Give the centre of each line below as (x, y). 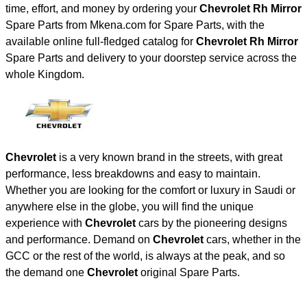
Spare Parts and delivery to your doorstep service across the (151, 58)
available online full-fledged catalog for (101, 42)
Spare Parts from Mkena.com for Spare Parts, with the (135, 25)
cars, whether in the (252, 239)
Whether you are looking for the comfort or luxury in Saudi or (150, 190)
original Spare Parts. (189, 272)
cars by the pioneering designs (211, 223)
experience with (45, 223)
